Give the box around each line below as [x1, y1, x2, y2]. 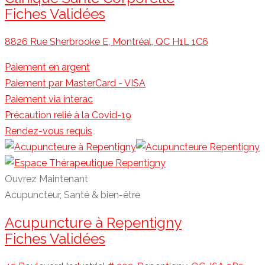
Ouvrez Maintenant [5, 173, 88, 185]
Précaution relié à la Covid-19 [5, 109, 131, 121]
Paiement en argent [5, 61, 90, 73]
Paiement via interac [5, 93, 93, 105]
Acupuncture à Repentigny [5, 214, 182, 231]
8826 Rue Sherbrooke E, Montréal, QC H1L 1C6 [5, 35, 208, 47]
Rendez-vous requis [5, 125, 92, 137]
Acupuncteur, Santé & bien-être [5, 189, 140, 201]
